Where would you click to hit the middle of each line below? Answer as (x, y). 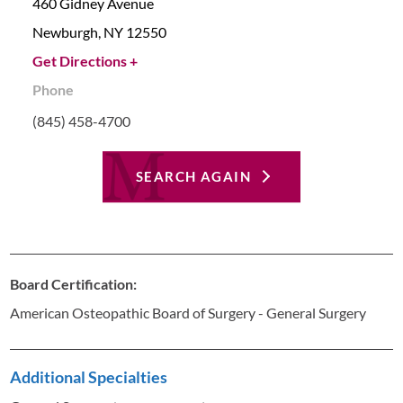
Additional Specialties (89, 376)
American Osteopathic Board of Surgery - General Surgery (188, 312)
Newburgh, (66, 32)
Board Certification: (74, 283)
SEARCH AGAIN (193, 177)
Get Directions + (85, 61)
